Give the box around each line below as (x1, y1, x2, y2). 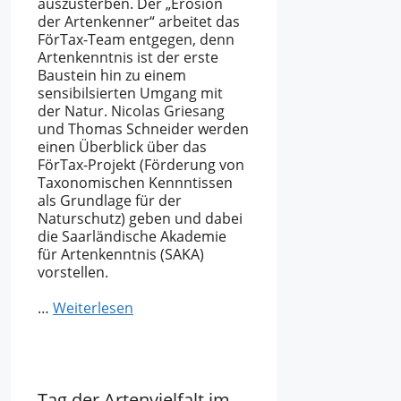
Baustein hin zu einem (38, 64, 186, 85)
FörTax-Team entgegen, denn (38, 29, 235, 49)
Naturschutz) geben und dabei (38, 208, 243, 228)
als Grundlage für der (38, 190, 182, 210)
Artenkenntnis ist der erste (38, 47, 218, 67)
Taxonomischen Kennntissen (38, 172, 233, 192)
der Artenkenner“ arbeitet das (38, 11, 240, 31)
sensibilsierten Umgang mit (38, 82, 223, 103)
